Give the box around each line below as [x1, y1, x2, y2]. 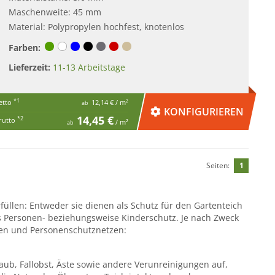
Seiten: [206, 160, 230, 171]
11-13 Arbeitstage [53, 61, 126, 73]
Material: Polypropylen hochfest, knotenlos [9, 20, 185, 33]
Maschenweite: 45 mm [9, 6, 102, 18]
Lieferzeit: [9, 61, 51, 73]
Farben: [9, 41, 41, 53]
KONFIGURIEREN [164, 104, 244, 118]
